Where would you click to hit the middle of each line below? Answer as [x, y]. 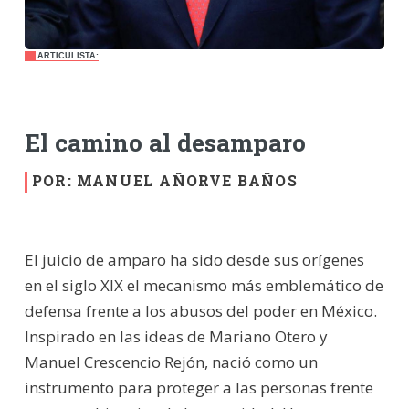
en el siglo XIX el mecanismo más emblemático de [204, 285]
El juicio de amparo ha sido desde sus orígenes [194, 259]
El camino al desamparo [165, 142]
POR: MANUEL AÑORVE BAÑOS [164, 180]
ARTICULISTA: [68, 55]
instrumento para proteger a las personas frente [199, 387]
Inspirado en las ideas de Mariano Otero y [176, 336]
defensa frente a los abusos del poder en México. [200, 310]
